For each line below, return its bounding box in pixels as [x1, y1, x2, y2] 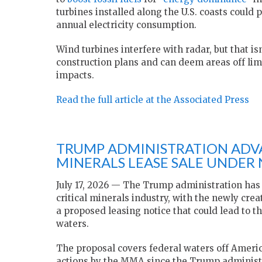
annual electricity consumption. [56, 19, 196, 31]
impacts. [56, 70, 94, 81]
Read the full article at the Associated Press [56, 94, 249, 106]
